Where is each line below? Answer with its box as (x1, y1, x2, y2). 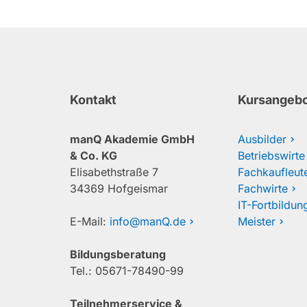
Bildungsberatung (70, 247, 166, 261)
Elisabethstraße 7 (70, 165, 158, 179)
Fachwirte (238, 182, 288, 195)
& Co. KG (70, 149, 117, 162)
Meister (238, 214, 275, 228)
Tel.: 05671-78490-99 (70, 264, 184, 278)
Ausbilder (238, 132, 286, 146)
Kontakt (70, 93, 116, 107)
